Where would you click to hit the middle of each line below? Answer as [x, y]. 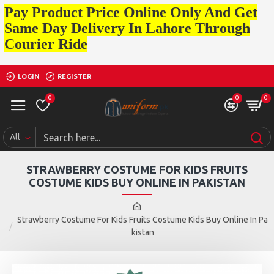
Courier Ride [46, 44]
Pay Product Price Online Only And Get [131, 12]
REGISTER [74, 76]
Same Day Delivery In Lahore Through [127, 28]
